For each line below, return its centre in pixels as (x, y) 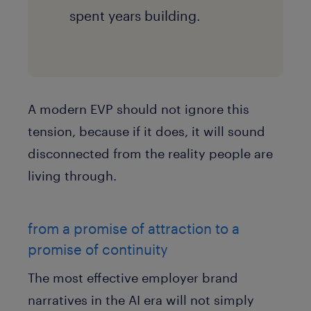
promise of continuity (98, 249)
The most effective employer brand (133, 277)
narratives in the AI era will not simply (141, 300)
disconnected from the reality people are (150, 154)
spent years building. (137, 15)
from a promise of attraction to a (134, 228)
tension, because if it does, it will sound (146, 132)
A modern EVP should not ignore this (138, 109)
